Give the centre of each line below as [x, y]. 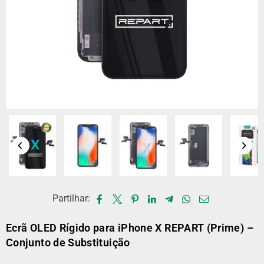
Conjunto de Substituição [68, 242]
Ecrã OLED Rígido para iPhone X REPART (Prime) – [130, 228]
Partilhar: [71, 198]
